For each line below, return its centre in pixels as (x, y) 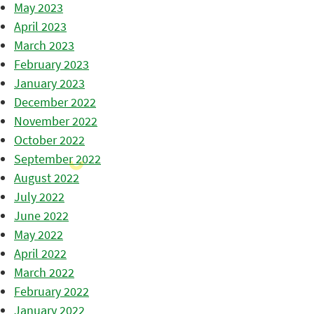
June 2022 (41, 216)
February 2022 (52, 291)
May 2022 (39, 234)
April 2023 (40, 26)
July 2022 (39, 197)
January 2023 (49, 83)
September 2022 (57, 159)
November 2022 (56, 121)
